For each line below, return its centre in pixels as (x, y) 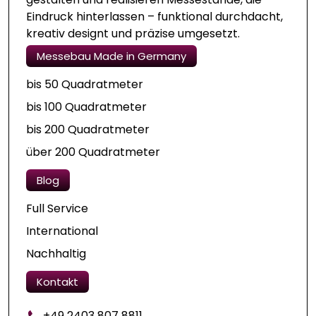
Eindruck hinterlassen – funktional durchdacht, (154, 17)
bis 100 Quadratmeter (86, 107)
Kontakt (57, 282)
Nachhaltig (56, 254)
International (62, 231)
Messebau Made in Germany (111, 56)
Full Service (57, 209)
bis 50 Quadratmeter (85, 85)
